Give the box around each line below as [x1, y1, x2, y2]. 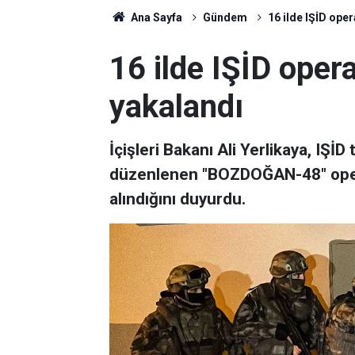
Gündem [202, 11, 247, 24]
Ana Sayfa [128, 11, 182, 24]
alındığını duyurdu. [109, 189, 246, 208]
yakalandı [109, 88, 243, 125]
